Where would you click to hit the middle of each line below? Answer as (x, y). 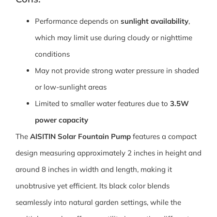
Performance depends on (78, 21)
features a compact (164, 137)
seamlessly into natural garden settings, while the (98, 202)
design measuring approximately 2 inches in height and (108, 153)
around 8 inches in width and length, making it (94, 170)
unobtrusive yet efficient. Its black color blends (93, 186)
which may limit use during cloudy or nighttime (114, 38)
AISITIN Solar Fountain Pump (80, 137)
